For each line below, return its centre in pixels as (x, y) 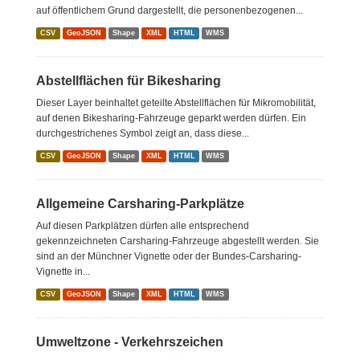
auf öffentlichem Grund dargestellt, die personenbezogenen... (170, 10)
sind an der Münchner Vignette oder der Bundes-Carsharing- (169, 256)
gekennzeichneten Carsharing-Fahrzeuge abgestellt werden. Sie (178, 241)
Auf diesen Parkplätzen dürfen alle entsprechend (143, 226)
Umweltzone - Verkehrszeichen (130, 342)
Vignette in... (63, 272)
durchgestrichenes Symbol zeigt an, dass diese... (143, 133)
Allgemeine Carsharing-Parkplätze (140, 204)
